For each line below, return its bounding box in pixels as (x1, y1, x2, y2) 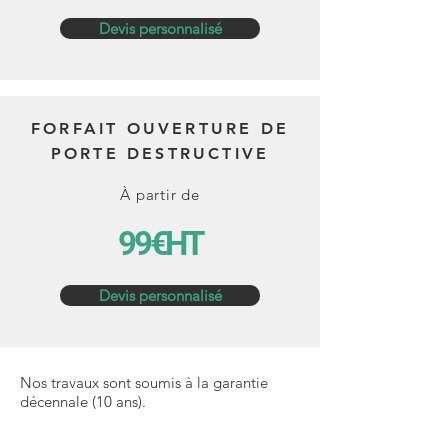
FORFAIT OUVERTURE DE (31, 119, 289, 138)
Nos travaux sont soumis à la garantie (20, 373, 268, 392)
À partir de (120, 185, 200, 204)
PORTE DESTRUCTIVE (50, 144, 270, 163)
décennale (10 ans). (20, 392, 146, 411)
